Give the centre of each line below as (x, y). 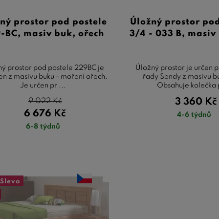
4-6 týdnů (194, 115)
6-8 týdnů (43, 126)
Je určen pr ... (43, 85)
